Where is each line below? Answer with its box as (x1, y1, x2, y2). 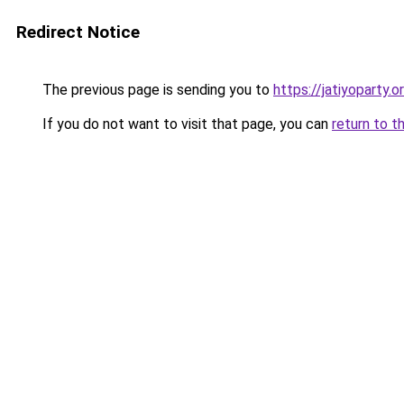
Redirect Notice (16, 22, 140, 42)
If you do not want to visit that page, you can (39, 115, 332, 133)
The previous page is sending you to (39, 81, 273, 98)
